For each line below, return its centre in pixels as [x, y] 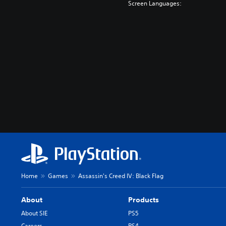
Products [144, 200]
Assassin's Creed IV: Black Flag [121, 176]
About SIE [34, 213]
